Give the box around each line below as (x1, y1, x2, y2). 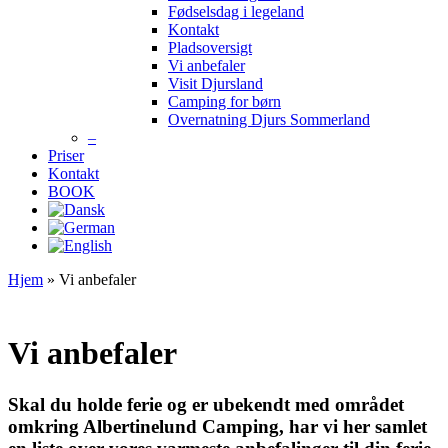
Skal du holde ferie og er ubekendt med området (8, 393, 404, 415)
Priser (48, 147, 84, 164)
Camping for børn (168, 93, 281, 110)
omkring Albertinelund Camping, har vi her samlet (8, 415, 427, 437)
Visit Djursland (168, 75, 263, 92)
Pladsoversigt (168, 39, 252, 56)
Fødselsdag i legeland (168, 3, 304, 20)
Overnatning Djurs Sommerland (168, 111, 370, 128)
